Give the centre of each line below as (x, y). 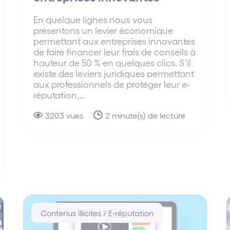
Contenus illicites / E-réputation (97, 213)
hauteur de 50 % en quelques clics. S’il (112, 63)
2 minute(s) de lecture (146, 116)
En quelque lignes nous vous (93, 20)
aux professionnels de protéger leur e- (112, 84)
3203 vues (64, 116)
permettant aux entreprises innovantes (114, 41)
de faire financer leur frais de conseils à (115, 52)
